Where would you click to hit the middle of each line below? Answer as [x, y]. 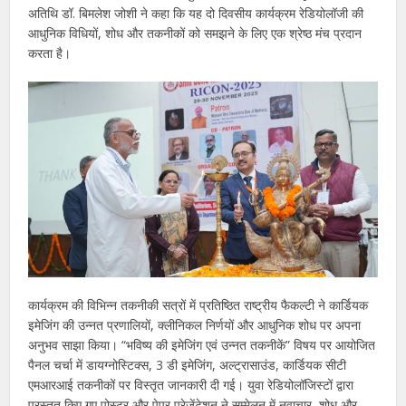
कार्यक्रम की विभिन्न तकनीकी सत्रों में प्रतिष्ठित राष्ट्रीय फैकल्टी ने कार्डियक [198, 305]
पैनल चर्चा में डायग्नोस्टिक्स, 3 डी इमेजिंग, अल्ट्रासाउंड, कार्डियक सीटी [188, 365]
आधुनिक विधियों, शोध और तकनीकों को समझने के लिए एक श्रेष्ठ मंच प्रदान [195, 33]
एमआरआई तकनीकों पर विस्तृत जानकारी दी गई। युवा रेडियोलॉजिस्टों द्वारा [191, 385]
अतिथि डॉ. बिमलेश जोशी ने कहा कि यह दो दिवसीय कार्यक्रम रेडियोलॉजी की [196, 13]
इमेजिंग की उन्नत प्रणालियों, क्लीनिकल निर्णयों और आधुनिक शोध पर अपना [195, 325]
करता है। [50, 53]
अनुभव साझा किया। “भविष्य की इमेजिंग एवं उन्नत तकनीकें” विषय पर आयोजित [202, 345]
